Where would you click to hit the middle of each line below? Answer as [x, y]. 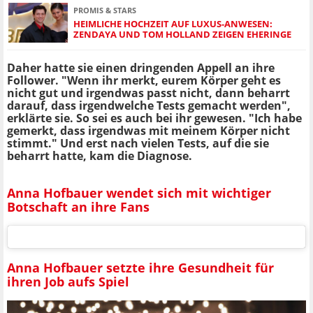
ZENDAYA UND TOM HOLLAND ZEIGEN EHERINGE [182, 34]
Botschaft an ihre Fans [78, 206]
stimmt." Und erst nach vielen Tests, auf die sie [138, 144]
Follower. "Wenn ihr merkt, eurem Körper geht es [144, 81]
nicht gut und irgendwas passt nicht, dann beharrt [148, 93]
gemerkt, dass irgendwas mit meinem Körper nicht [148, 131]
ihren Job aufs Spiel [68, 281]
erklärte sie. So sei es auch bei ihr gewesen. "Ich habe [154, 118]
